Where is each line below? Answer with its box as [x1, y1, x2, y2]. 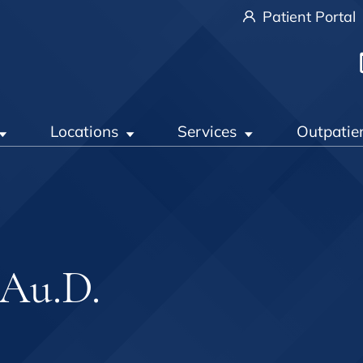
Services [177, 122, 237, 142]
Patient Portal [258, 7, 356, 26]
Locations [50, 122, 119, 142]
